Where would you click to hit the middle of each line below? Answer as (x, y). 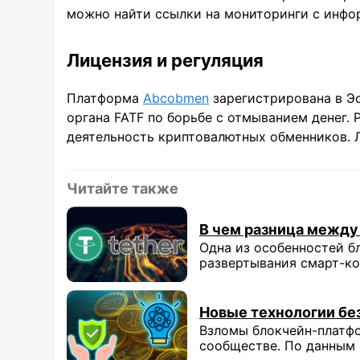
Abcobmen (176, 98)
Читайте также (123, 189)
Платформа (105, 98)
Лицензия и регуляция (165, 60)
